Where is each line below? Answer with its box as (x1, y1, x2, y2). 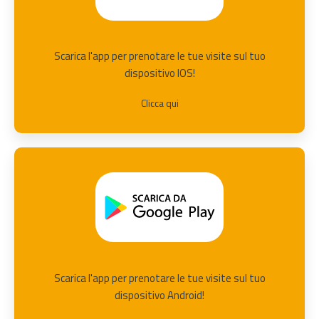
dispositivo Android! (115, 286, 204, 303)
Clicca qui (140, 95, 179, 111)
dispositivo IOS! (124, 65, 195, 82)
